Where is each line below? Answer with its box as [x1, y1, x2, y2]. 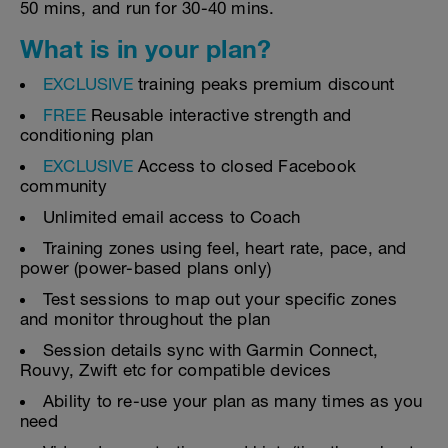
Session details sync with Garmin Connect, [43, 340, 379, 360]
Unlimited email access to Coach [43, 207, 301, 227]
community [20, 176, 107, 196]
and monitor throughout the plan [20, 309, 271, 329]
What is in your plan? [20, 34, 272, 63]
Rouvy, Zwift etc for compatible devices [20, 360, 331, 380]
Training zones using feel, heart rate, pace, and [43, 238, 407, 258]
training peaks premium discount [132, 74, 395, 94]
